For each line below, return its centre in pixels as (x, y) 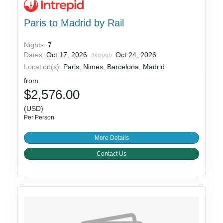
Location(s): (43, 67)
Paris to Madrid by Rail (74, 23)
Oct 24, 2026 (136, 55)
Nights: (36, 45)
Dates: (35, 55)
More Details (111, 138)
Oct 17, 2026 (68, 55)
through (103, 56)
